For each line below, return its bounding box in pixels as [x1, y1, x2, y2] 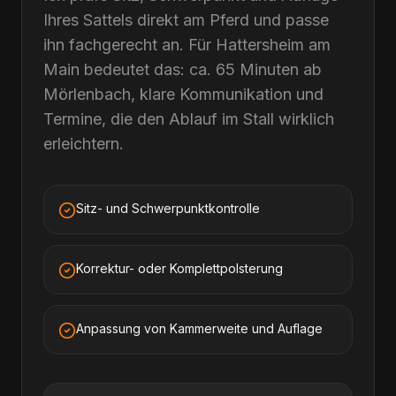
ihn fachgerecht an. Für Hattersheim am [43, 35, 331, 54]
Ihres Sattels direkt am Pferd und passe [43, 11, 329, 29]
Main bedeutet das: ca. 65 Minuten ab [43, 60, 322, 79]
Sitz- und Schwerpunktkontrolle [76, 201, 260, 216]
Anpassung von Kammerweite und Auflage [76, 321, 323, 336]
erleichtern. [43, 134, 124, 153]
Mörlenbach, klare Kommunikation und [43, 85, 324, 103]
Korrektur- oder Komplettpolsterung [76, 261, 283, 276]
